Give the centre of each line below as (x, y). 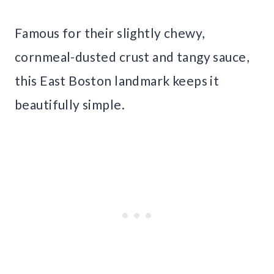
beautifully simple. (70, 105)
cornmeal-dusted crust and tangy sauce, (132, 57)
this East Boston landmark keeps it (117, 81)
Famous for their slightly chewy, (110, 33)
